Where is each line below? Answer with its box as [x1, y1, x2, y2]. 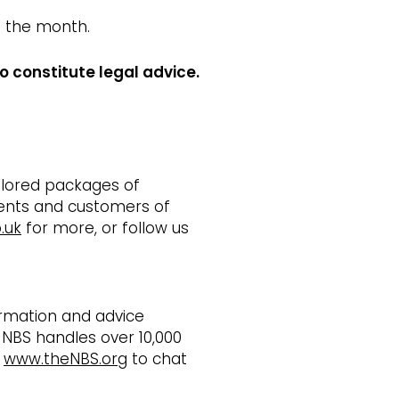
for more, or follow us [21, 216, 189, 239]
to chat [127, 348, 187, 370]
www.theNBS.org [4, 348, 127, 370]
